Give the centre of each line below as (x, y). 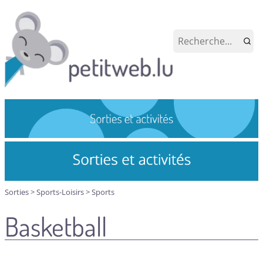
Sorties (18, 192)
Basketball (56, 226)
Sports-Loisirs (61, 192)
